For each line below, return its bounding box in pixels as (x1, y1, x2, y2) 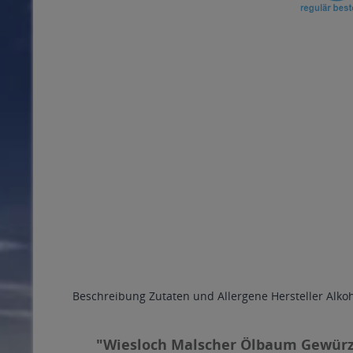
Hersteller (271, 288, 323, 303)
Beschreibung (72, 288, 146, 303)
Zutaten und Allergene (149, 288, 268, 303)
